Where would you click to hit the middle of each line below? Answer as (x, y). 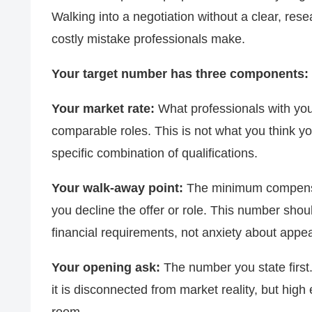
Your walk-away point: (117, 188)
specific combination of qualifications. (155, 154)
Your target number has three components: (180, 74)
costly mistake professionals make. (148, 39)
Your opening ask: (106, 268)
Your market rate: (103, 109)
